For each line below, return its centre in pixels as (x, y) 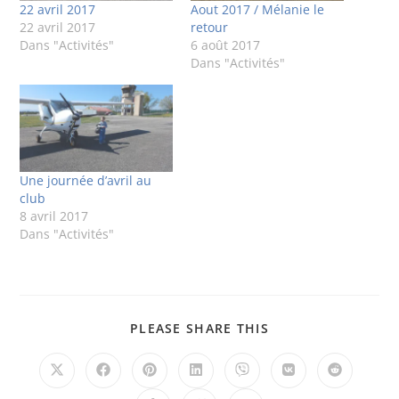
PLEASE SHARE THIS (199, 329)
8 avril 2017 (54, 216)
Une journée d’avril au (86, 181)
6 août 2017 (225, 45)
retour (209, 28)
